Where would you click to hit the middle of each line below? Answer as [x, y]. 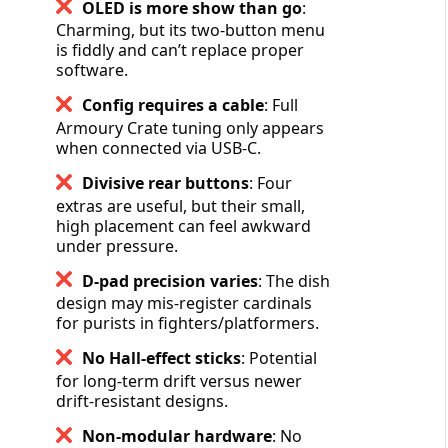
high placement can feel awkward [183, 225]
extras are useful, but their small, [180, 205]
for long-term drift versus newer [178, 381]
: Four [270, 182]
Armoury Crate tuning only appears [189, 127]
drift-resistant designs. [141, 401]
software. [91, 70]
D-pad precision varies [169, 280]
